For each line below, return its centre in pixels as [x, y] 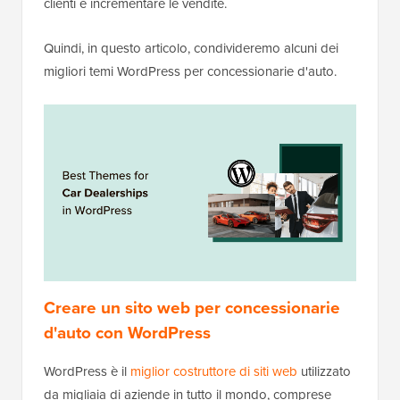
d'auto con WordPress [127, 333]
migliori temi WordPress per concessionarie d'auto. [190, 72]
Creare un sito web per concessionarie [192, 308]
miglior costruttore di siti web [214, 372]
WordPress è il [87, 372]
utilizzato [324, 372]
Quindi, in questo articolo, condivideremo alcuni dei [191, 49]
